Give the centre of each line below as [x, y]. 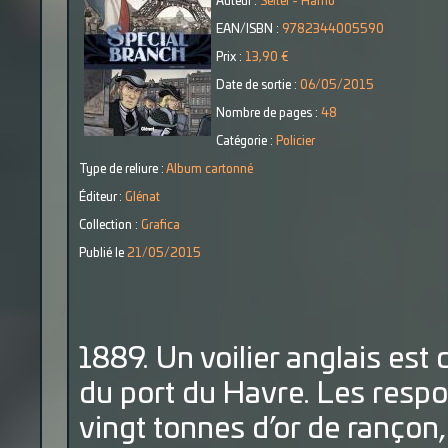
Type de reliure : [122, 169]
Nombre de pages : [268, 113]
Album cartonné [209, 169]
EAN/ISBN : [249, 29]
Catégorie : [246, 141]
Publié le [103, 253]
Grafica [160, 225]
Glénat [142, 197]
